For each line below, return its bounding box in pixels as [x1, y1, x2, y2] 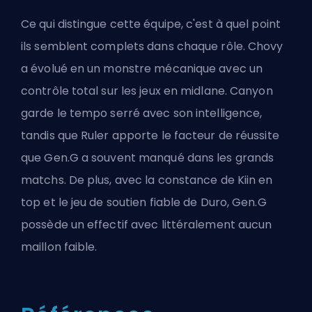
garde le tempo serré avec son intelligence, [21, 104, 263, 121]
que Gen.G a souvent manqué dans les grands [21, 149, 274, 166]
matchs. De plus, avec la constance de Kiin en [21, 171, 273, 188]
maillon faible [21, 238, 95, 255]
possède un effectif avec [21, 216, 162, 233]
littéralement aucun [161, 216, 272, 233]
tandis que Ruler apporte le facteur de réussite [21, 127, 279, 143]
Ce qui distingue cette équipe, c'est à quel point [21, 15, 281, 32]
